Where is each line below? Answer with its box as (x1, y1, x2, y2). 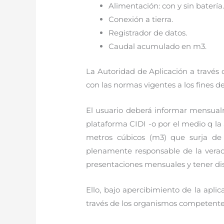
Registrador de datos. (108, 28, 187, 38)
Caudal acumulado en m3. (108, 41, 207, 51)
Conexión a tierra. (108, 14, 173, 24)
